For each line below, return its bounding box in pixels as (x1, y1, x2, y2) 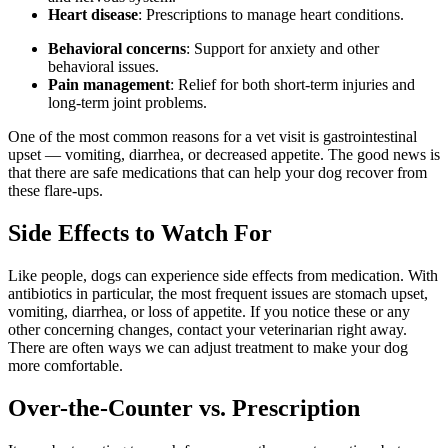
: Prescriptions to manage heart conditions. (138, 6, 404, 24)
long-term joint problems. (48, 94, 207, 112)
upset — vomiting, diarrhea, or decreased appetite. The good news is (8, 146, 440, 164)
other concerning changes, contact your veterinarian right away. (8, 320, 407, 338)
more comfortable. (8, 356, 123, 374)
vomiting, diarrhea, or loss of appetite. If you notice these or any (8, 302, 410, 320)
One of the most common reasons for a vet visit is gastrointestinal (8, 128, 417, 146)
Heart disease (48, 6, 138, 24)
